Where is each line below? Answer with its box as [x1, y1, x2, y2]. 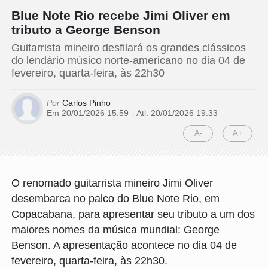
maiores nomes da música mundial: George [11, 223, 220, 236]
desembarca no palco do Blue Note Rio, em [11, 192, 220, 205]
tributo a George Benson [11, 22, 160, 36]
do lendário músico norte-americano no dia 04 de [11, 54, 245, 66]
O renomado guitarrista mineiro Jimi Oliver [11, 176, 213, 189]
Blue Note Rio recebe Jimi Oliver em [11, 8, 230, 22]
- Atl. [132, 108, 148, 118]
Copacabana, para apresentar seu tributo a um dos [11, 208, 255, 220]
